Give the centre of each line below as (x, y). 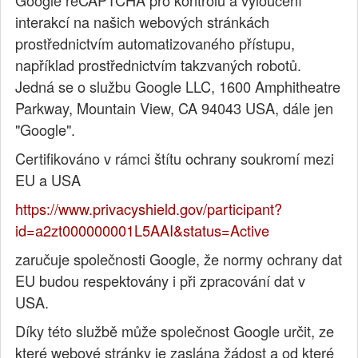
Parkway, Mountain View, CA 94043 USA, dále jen (175, 108)
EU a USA (48, 180)
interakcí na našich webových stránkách (143, 22)
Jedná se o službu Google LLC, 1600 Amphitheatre (178, 87)
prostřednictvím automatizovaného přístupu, (155, 44)
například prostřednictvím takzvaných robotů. (159, 65)
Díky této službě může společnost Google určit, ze (175, 331)
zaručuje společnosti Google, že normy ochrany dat (179, 259)
